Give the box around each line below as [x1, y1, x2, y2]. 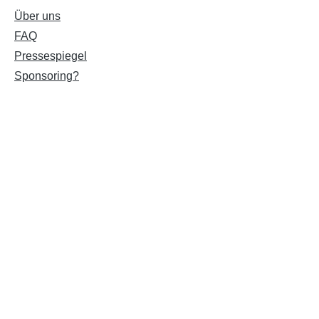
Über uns [14, 10, 61, 22]
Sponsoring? [14, 70, 79, 82]
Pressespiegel [14, 50, 87, 62]
